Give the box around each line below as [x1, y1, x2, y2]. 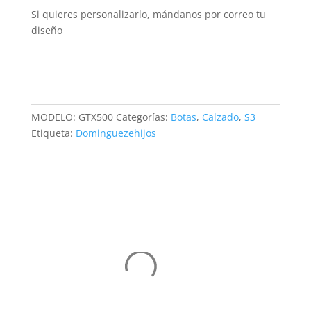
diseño [31, 24, 62, 37]
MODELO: [31, 110, 78, 124]
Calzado [201, 110, 239, 124]
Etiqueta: [31, 126, 76, 140]
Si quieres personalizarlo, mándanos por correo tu [31, 8, 266, 21]
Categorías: [115, 110, 171, 124]
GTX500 [78, 110, 113, 124]
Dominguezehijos [75, 126, 156, 140]
